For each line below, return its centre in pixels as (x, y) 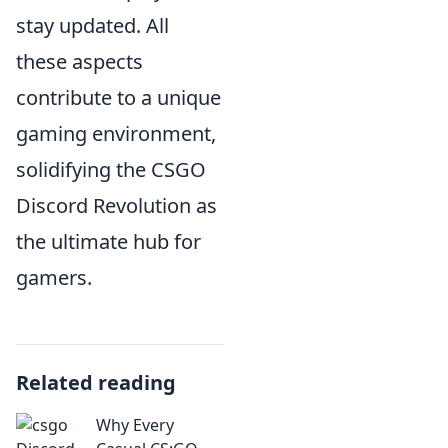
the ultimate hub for (108, 241)
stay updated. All (92, 25)
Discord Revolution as (116, 205)
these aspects (79, 61)
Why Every (135, 425)
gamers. (54, 277)
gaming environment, (116, 133)
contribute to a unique (118, 97)
